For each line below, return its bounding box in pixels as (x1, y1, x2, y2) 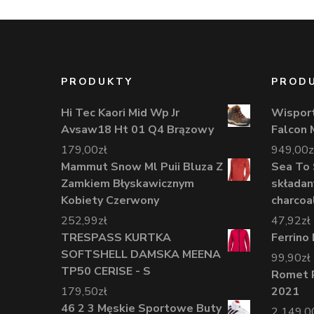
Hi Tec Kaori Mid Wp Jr (61, 104, 179, 121)
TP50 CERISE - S (61, 263, 151, 279)
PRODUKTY (61, 74, 133, 88)
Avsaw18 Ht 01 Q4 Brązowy (61, 121, 214, 137)
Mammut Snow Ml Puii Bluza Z (61, 158, 223, 175)
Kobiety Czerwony (61, 192, 159, 208)
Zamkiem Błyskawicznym (61, 175, 194, 191)
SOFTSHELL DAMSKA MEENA (61, 246, 221, 262)
